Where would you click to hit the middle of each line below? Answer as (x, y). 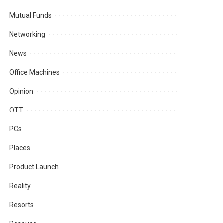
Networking (28, 35)
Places (20, 148)
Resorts (22, 205)
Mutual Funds (31, 16)
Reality (20, 186)
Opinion (22, 91)
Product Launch (34, 167)
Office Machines (35, 72)
